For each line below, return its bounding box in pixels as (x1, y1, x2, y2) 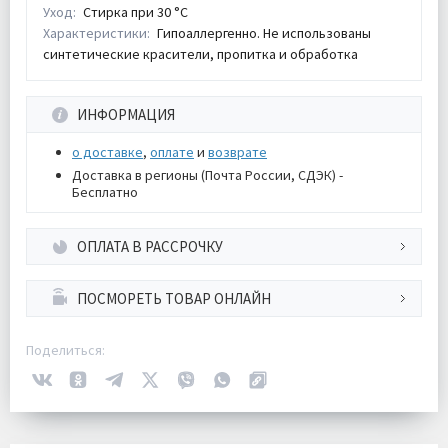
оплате (150, 143, 194, 161)
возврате (208, 143, 267, 161)
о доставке (72, 143, 143, 161)
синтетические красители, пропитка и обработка (43, 45, 358, 63)
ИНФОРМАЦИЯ (77, 105, 175, 124)
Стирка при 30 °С (83, 3, 188, 21)
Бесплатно (72, 183, 138, 201)
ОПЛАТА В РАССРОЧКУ (77, 237, 223, 256)
